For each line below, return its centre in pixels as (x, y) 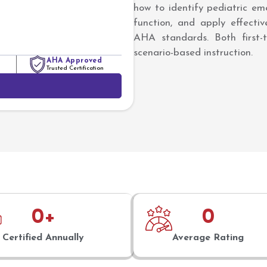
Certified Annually (43, 238)
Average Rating (208, 238)
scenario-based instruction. (193, 52)
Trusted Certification (75, 69)
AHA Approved (74, 61)
